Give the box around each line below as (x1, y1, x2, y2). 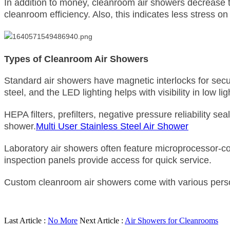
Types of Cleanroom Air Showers (4, 53, 148, 64)
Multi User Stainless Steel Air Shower (36, 121, 188, 131)
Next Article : (80, 216, 125, 225)
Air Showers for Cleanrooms (125, 216, 218, 225)
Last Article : (4, 216, 48, 225)
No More (48, 216, 78, 225)
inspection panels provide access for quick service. (4, 155, 212, 165)
